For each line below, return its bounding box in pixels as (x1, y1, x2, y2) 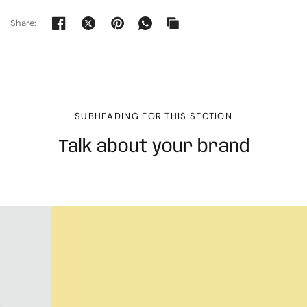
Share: (10, 17, 37, 29)
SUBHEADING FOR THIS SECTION (74, 110, 233, 122)
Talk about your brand (58, 137, 249, 156)
